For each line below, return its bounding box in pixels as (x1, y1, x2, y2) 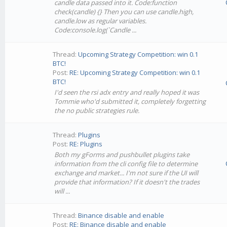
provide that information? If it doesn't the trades (54, 177, 200, 186)
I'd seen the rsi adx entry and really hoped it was (54, 88, 200, 97)
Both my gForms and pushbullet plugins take (54, 150, 190, 159)
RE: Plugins (69, 139, 103, 148)
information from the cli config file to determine (54, 159, 198, 168)
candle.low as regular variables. (54, 16, 147, 25)
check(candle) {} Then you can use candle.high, (54, 7, 194, 16)
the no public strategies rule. (54, 106, 140, 115)
